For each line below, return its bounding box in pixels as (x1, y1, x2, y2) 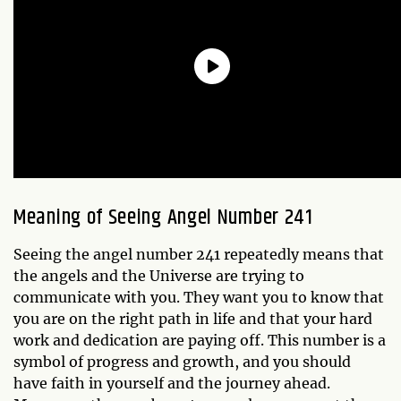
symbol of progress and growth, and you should (13, 353, 351, 371)
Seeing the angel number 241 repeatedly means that (13, 245, 384, 263)
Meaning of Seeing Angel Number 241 (13, 201, 313, 234)
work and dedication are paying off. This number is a (13, 331, 386, 349)
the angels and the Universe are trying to (13, 267, 304, 285)
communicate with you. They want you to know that (13, 288, 384, 306)
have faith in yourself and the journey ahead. (13, 374, 330, 392)
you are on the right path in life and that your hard (13, 310, 372, 328)
